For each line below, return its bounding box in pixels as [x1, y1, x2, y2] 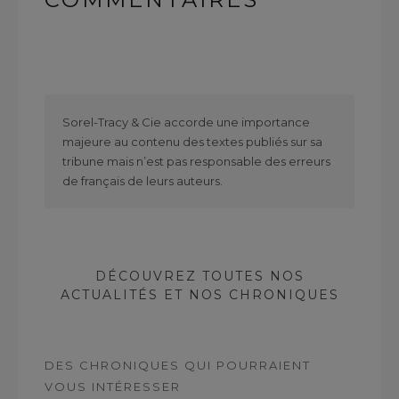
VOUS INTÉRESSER [45, 379, 181, 395]
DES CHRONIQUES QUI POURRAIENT [45, 358, 311, 373]
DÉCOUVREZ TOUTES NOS [94, 268, 305, 285]
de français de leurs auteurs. [62, 174, 223, 189]
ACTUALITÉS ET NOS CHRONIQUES [60, 287, 339, 304]
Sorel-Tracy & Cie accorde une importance [62, 115, 310, 130]
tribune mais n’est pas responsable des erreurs [62, 154, 330, 169]
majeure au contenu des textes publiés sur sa [62, 134, 322, 150]
